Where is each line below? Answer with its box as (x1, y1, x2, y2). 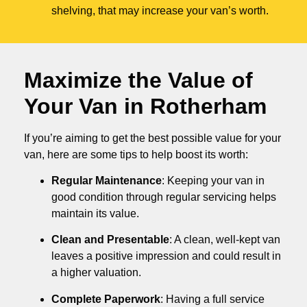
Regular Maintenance (51, 175, 162, 187)
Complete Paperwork (51, 293, 160, 305)
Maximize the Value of (24, 67, 253, 93)
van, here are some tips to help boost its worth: (24, 148, 248, 160)
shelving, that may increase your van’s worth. (51, 4, 269, 16)
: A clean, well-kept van (169, 234, 280, 246)
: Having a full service (160, 293, 265, 305)
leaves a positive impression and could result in (51, 250, 281, 262)
